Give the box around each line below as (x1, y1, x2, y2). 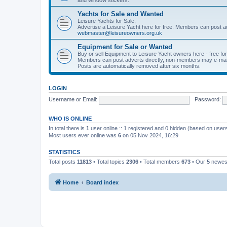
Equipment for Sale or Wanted (78, 43, 172, 51)
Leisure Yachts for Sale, (78, 17, 136, 24)
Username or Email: (49, 96, 97, 103)
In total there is (49, 125, 86, 131)
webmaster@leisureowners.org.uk (78, 29, 162, 36)
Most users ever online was (49, 132, 118, 138)
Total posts (49, 158, 77, 165)
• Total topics (92, 158, 126, 165)
